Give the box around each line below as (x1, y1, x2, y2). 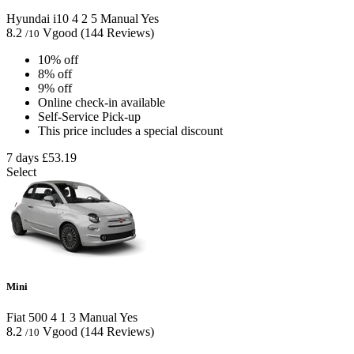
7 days (6, 151, 39, 165)
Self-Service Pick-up (38, 110, 141, 124)
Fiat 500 (6, 310, 47, 324)
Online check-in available (38, 96, 165, 110)
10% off (38, 53, 78, 67)
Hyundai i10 (6, 12, 69, 26)
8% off (38, 67, 72, 81)
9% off (38, 81, 72, 96)
